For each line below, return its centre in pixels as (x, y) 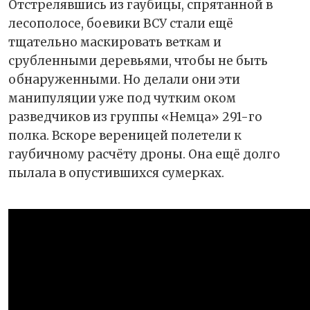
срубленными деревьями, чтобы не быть (138, 61)
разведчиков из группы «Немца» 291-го (135, 117)
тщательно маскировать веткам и (115, 43)
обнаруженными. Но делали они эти (124, 80)
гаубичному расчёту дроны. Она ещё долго (144, 155)
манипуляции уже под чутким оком (122, 99)
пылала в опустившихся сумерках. (116, 173)
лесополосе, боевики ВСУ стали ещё (121, 24)
